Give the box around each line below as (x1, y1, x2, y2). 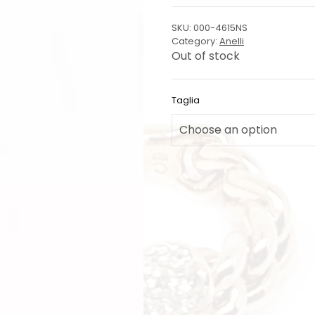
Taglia (172, 94, 200, 107)
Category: (172, 34, 219, 48)
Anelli (219, 34, 244, 48)
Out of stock (172, 48, 240, 64)
